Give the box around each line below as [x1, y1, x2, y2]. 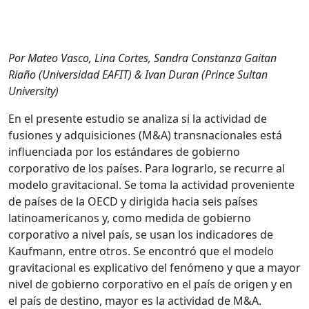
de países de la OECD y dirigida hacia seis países [8, 193, 258, 209]
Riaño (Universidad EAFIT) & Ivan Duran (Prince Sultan [8, 66, 268, 82]
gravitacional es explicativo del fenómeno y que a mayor [8, 259, 301, 275]
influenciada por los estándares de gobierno [8, 143, 240, 159]
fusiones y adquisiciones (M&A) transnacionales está [8, 127, 282, 143]
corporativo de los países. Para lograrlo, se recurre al [8, 160, 285, 176]
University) [8, 83, 59, 99]
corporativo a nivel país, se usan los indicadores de [8, 226, 273, 242]
